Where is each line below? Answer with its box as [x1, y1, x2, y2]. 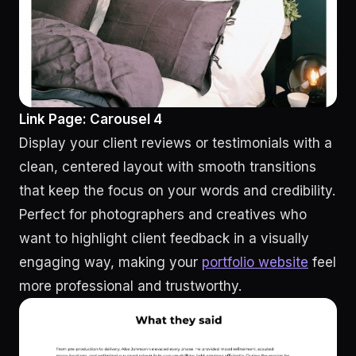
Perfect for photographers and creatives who [19, 206, 307, 222]
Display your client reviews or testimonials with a [19, 134, 332, 151]
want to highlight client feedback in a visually [19, 230, 309, 246]
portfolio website [202, 253, 308, 270]
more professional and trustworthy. [19, 277, 246, 294]
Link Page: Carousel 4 [19, 110, 162, 127]
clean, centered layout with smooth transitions [19, 158, 316, 175]
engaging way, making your [19, 253, 202, 270]
